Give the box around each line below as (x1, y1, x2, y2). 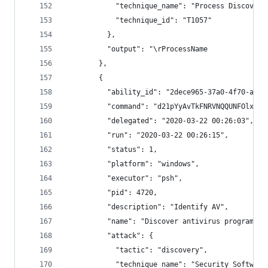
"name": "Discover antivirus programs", (65, 217, 266, 226)
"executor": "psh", (65, 174, 182, 182)
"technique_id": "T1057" (65, 16, 212, 25)
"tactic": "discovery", (65, 246, 208, 254)
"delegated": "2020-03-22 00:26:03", (65, 117, 254, 125)
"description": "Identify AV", (65, 203, 229, 211)
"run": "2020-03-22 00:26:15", (65, 131, 229, 139)
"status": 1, (65, 145, 157, 154)
